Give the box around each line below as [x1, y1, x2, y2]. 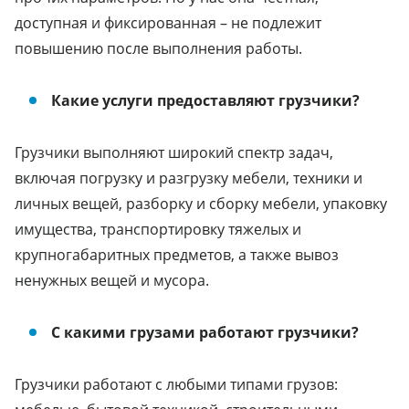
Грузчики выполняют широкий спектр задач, [15, 142, 333, 163]
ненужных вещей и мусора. [15, 269, 209, 290]
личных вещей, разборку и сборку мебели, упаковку [15, 193, 387, 214]
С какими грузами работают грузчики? [51, 321, 359, 342]
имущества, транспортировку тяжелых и [15, 218, 301, 239]
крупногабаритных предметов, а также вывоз [15, 244, 339, 265]
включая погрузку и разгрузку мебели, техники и [15, 167, 362, 188]
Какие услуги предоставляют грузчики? [51, 89, 360, 110]
